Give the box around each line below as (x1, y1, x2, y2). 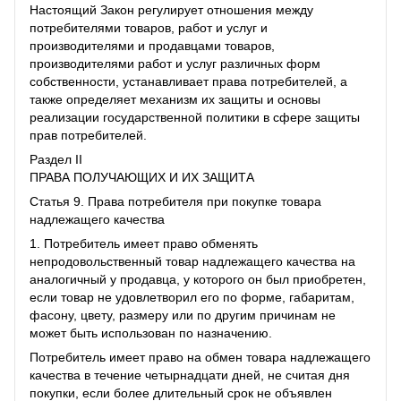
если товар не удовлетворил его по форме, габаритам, (30, 289, 354, 304)
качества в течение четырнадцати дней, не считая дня (30, 367, 350, 382)
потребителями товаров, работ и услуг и (30, 20, 268, 35)
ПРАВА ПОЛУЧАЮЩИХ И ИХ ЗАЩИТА (30, 169, 254, 184)
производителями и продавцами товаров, (30, 38, 275, 53)
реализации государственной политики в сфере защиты (30, 109, 360, 124)
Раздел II (30, 151, 82, 166)
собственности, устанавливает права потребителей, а (30, 73, 347, 89)
